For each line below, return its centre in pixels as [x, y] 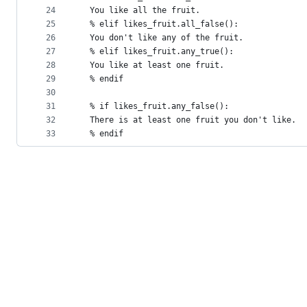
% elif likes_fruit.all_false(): [159, 24]
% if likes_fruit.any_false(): [155, 107]
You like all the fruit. [140, 11]
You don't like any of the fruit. [162, 38]
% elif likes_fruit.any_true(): [157, 52]
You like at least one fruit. [152, 65]
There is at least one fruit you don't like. [188, 120]
